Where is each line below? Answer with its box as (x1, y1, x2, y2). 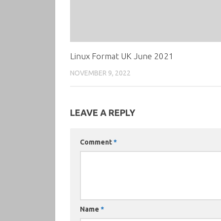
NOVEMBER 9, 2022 (70, 69, 131, 77)
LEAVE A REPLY (70, 107, 135, 117)
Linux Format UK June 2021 (70, 51, 174, 61)
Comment (80, 138, 113, 146)
